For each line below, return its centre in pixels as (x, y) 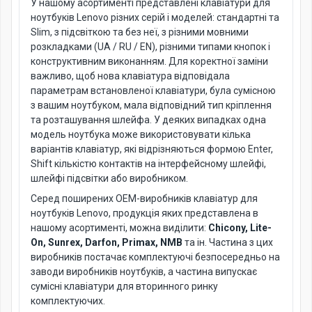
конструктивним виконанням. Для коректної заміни (149, 61)
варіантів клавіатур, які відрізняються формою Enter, (152, 149)
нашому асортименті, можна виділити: (119, 228)
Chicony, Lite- (240, 228)
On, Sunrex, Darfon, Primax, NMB (107, 242)
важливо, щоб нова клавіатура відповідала (130, 76)
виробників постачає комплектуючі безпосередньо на (155, 257)
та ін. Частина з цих (228, 242)
